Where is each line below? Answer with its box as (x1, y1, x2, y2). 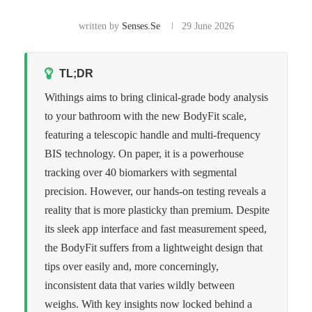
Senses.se (121, 20, 160, 31)
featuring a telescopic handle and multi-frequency (45, 128, 260, 141)
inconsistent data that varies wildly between (45, 279, 235, 291)
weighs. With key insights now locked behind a (45, 297, 252, 310)
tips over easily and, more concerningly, (45, 260, 219, 272)
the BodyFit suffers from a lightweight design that (45, 241, 263, 253)
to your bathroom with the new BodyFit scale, (45, 109, 247, 122)
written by (78, 20, 122, 31)
